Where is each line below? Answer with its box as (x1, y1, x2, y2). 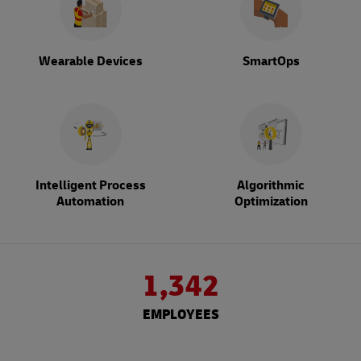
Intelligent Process (35, 177, 146, 194)
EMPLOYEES (142, 305, 219, 325)
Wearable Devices (38, 53, 143, 70)
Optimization (234, 193, 308, 210)
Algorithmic (237, 177, 305, 194)
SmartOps (242, 53, 300, 70)
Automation (56, 193, 124, 210)
